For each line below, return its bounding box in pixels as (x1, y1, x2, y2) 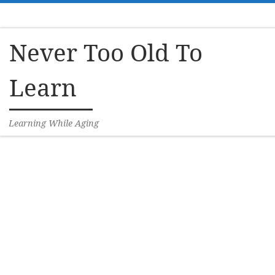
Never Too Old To (9, 36, 203, 68)
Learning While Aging (9, 117, 99, 130)
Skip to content (17, 12, 90, 25)
